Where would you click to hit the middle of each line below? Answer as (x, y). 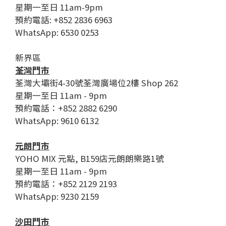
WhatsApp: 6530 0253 (57, 33)
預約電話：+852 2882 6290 (66, 108)
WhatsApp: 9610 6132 (57, 121)
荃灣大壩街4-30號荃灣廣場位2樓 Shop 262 (97, 83)
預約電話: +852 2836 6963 (64, 20)
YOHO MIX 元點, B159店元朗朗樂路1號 (90, 159)
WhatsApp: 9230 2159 (57, 196)
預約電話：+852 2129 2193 (66, 184)
